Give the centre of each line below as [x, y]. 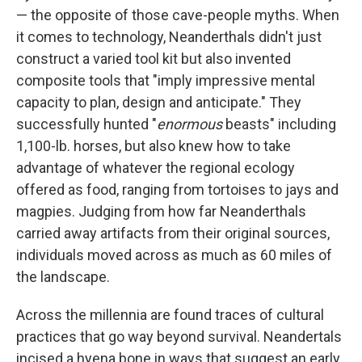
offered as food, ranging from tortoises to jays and [177, 190]
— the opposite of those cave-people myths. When [178, 15]
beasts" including [279, 124]
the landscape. [63, 277]
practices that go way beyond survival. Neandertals [179, 337]
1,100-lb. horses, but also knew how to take [154, 146]
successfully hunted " [86, 124]
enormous [189, 124]
